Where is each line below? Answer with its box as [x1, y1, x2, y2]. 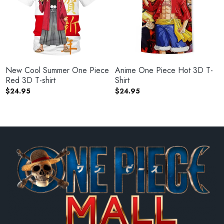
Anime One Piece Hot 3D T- [115, 64, 213, 76]
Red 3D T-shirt [5, 74, 55, 86]
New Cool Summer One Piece [5, 64, 109, 76]
